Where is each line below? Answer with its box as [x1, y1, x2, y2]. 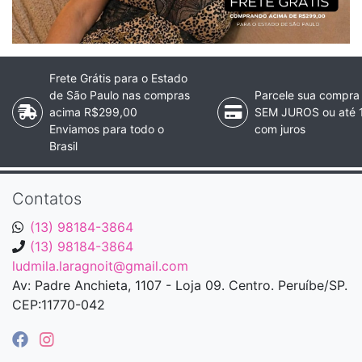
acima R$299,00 [49, 105, 138, 120]
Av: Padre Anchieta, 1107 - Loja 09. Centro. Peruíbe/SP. [12, 277, 347, 294]
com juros [255, 122, 306, 137]
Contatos [12, 189, 82, 209]
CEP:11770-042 [12, 297, 105, 314]
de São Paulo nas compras [49, 88, 191, 103]
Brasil [49, 139, 78, 154]
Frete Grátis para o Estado [49, 71, 188, 86]
